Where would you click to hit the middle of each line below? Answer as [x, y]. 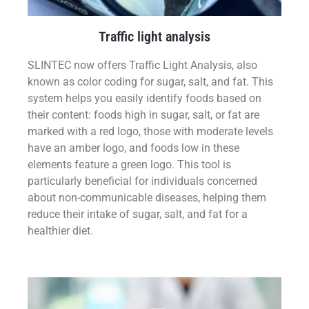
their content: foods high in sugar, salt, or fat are [143, 115]
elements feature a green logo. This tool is [129, 165]
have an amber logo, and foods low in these [133, 148]
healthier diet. [60, 231]
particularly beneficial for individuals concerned [142, 181]
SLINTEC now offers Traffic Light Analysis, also [142, 66]
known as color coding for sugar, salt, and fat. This [150, 82]
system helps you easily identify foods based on [144, 99]
